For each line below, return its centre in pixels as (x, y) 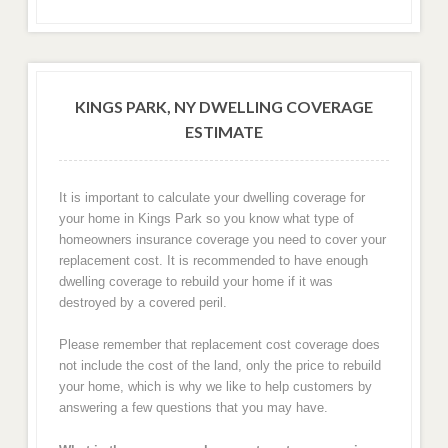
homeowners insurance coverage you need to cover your (222, 239)
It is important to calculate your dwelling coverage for (211, 197)
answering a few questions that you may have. (193, 408)
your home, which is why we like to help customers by (215, 387)
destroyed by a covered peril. (142, 302)
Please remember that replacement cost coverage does (219, 345)
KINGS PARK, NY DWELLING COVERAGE (224, 106)
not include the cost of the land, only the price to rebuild (219, 366)
